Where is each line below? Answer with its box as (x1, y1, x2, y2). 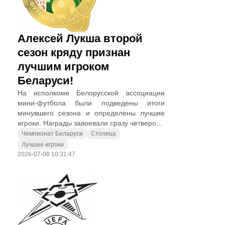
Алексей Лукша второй (18, 32, 143, 45)
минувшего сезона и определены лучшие (18, 109, 165, 117)
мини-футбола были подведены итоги (18, 99, 165, 107)
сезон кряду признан (18, 46, 130, 59)
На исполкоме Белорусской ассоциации (18, 89, 165, 97)
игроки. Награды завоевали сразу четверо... (18, 119, 162, 127)
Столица (91, 130, 116, 137)
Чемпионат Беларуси (22, 130, 83, 137)
